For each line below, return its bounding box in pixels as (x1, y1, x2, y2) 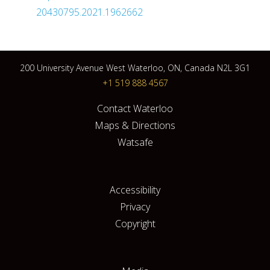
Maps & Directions (95, 119, 175, 132)
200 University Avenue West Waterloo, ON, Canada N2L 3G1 (20, 62, 250, 74)
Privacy (120, 200, 150, 213)
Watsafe (117, 136, 153, 149)
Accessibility (110, 183, 160, 196)
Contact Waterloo (97, 102, 173, 115)
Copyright (115, 217, 155, 230)
